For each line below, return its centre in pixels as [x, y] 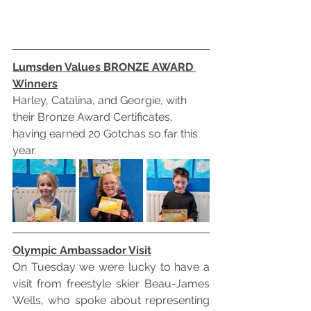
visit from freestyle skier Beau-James [111, 284]
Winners [35, 84]
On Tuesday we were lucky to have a [111, 267]
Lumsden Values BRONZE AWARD [104, 67]
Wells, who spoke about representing [111, 301]
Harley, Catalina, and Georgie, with [101, 101]
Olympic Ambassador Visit [82, 251]
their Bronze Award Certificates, [94, 117]
